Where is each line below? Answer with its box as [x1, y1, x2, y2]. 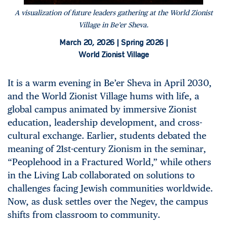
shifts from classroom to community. [8, 209, 163, 220]
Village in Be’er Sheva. [79, 21, 148, 29]
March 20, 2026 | [59, 39, 119, 47]
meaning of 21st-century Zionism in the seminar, [8, 143, 206, 154]
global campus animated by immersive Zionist [8, 104, 197, 115]
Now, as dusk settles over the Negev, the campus [8, 196, 208, 207]
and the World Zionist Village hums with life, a [8, 91, 199, 101]
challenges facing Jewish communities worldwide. [8, 183, 213, 194]
